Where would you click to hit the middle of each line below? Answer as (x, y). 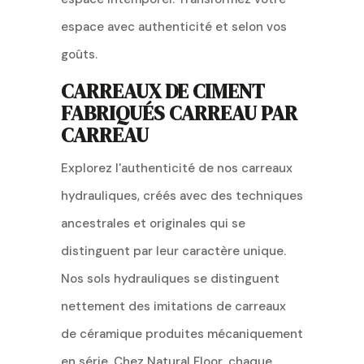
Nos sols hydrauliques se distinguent (170, 278)
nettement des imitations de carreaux (173, 306)
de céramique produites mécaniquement (182, 334)
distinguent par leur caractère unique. (173, 251)
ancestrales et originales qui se (153, 223)
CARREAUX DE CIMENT (162, 91)
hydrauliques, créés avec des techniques (182, 195)
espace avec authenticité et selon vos (173, 26)
